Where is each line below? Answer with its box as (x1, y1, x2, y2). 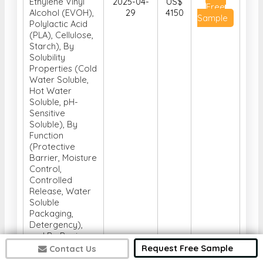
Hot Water (29, 85, 72, 97)
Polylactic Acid (29, 18, 87, 30)
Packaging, (29, 208, 73, 220)
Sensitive (29, 107, 65, 119)
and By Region (29, 230, 88, 242)
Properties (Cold (29, 63, 97, 75)
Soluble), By (29, 119, 77, 130)
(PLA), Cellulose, (29, 29, 93, 41)
